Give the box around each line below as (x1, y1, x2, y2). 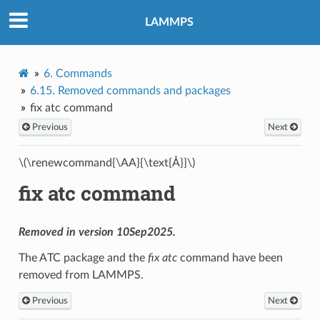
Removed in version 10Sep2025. (18, 226, 176, 238)
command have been (176, 251, 283, 264)
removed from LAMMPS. (18, 269, 144, 281)
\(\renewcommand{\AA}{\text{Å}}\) (18, 156, 195, 169)
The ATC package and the (18, 251, 148, 264)
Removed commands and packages (57, 84, 231, 96)
